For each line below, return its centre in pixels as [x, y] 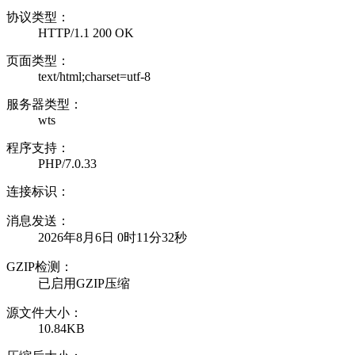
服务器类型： [44, 104]
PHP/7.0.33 [67, 163]
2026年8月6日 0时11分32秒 [113, 237]
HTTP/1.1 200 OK [86, 32]
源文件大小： [44, 312]
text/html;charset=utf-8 [94, 76]
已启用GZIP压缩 [84, 283]
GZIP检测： [40, 266]
